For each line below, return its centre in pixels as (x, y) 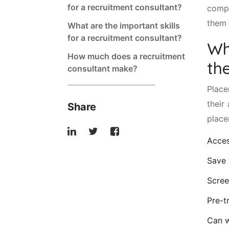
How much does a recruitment (126, 56)
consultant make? (102, 68)
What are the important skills (124, 25)
